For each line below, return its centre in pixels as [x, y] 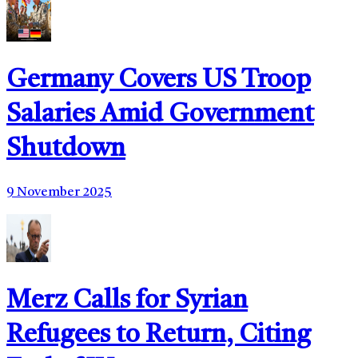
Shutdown [66, 150]
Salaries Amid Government [160, 115]
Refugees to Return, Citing [159, 336]
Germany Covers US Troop [159, 81]
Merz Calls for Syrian [127, 302]
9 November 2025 [59, 192]
